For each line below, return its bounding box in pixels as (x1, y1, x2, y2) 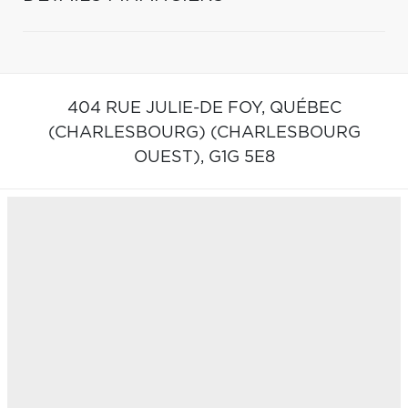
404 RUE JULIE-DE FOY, (66, 99, 270, 117)
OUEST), (133, 148, 209, 166)
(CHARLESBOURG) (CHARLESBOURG (47, 124, 361, 141)
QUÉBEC (269, 99, 342, 117)
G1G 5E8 (208, 148, 275, 166)
